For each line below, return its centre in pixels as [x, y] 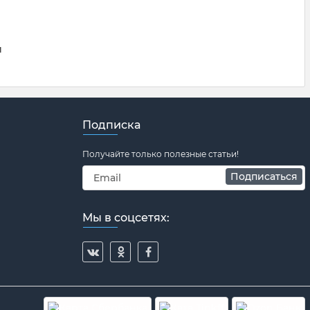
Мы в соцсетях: [126, 218]
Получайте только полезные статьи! [161, 154]
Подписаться [264, 176]
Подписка [111, 125]
